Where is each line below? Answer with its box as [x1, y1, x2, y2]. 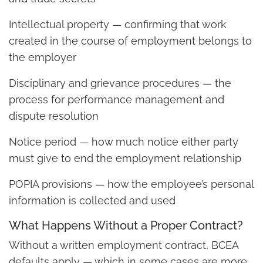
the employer [9, 51, 76, 64]
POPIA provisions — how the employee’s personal [9, 178, 254, 191]
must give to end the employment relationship [9, 152, 241, 165]
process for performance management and [9, 93, 224, 106]
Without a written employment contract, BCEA [9, 239, 238, 252]
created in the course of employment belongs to [9, 35, 252, 48]
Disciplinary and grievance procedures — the [9, 77, 231, 90]
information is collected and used [9, 194, 176, 207]
